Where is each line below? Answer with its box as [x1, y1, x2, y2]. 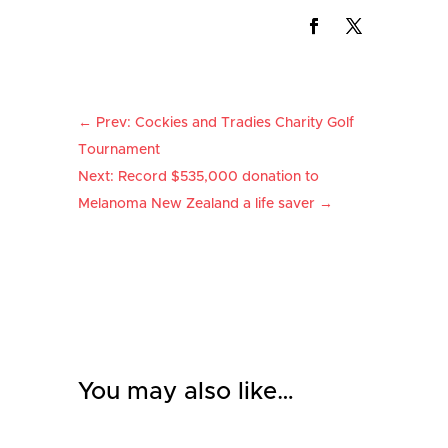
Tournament [78, 143, 161, 158]
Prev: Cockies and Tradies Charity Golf [96, 116, 355, 131]
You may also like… [78, 380, 295, 405]
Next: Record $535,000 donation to [78, 170, 320, 185]
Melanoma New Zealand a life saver [78, 197, 316, 212]
